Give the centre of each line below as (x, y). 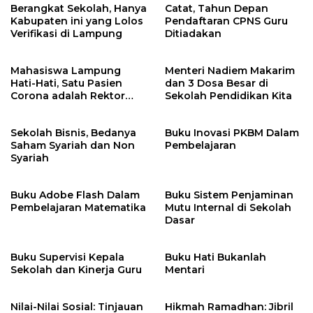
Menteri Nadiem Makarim (230, 71)
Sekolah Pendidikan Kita (228, 96)
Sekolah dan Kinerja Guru (76, 270)
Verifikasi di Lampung (66, 34)
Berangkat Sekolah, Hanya (79, 8)
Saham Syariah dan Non (73, 145)
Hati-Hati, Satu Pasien (66, 83)
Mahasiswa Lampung (66, 71)
